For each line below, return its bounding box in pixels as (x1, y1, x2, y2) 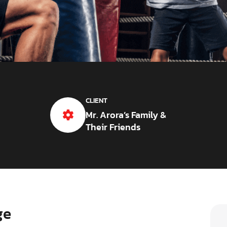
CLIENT (86, 95, 107, 106)
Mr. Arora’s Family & (86, 108, 166, 122)
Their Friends (86, 120, 140, 134)
